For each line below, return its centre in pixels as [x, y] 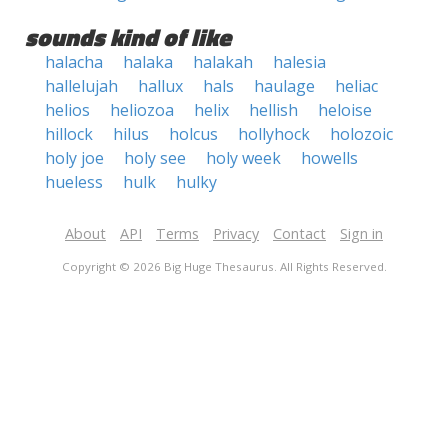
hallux [160, 86]
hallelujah [81, 86]
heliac [356, 86]
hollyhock [274, 134]
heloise [345, 110]
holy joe [74, 158]
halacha [74, 62]
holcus [193, 134]
